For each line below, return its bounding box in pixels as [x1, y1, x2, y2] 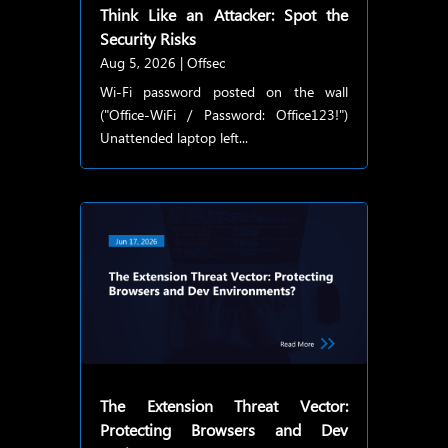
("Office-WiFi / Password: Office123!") [100, 105, 348, 124]
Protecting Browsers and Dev [100, 419, 348, 441]
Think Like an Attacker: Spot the [100, 4, 348, 25]
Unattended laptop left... [100, 128, 248, 147]
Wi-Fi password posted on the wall [100, 82, 348, 101]
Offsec [187, 53, 225, 72]
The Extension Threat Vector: [100, 395, 348, 417]
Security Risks [100, 28, 196, 49]
